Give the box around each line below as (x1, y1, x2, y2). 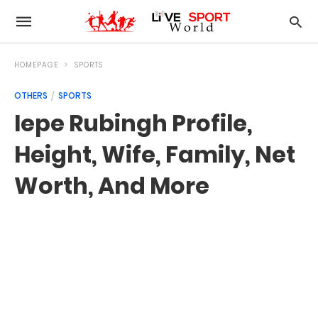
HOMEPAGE (14, 60, 58, 70)
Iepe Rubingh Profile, (14, 107, 253, 139)
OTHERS (14, 89, 48, 102)
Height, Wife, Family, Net (14, 138, 295, 170)
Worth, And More (14, 170, 209, 202)
